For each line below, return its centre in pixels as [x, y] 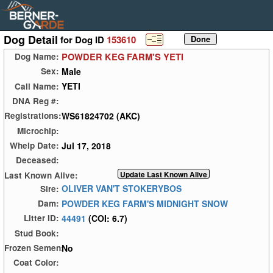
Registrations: [33, 116]
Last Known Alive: [41, 175]
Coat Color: [36, 263]
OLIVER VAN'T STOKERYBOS [122, 189]
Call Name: [37, 86]
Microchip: [38, 130]
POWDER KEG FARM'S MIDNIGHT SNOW [145, 203]
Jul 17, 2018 [86, 145]
